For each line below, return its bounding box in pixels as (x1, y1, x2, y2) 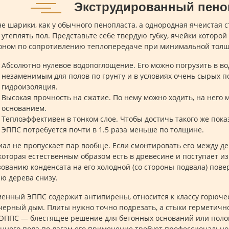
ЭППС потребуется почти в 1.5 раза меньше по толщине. (2, 125, 204, 134)
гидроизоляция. (2, 82, 58, 91)
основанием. (2, 103, 47, 113)
